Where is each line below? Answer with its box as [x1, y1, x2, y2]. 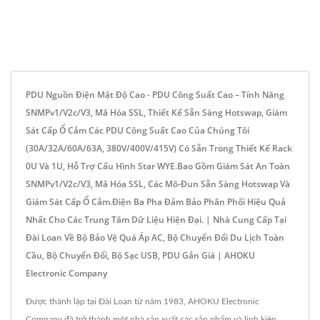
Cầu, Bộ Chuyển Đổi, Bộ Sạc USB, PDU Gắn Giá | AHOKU [26, 249, 255, 261]
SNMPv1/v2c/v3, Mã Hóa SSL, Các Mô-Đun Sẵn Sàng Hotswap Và [26, 177, 290, 190]
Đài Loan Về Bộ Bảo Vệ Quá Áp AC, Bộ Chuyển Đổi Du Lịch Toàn [26, 231, 284, 244]
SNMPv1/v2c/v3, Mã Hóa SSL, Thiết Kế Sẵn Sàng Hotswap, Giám [26, 106, 287, 119]
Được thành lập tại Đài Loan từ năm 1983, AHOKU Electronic [26, 296, 259, 306]
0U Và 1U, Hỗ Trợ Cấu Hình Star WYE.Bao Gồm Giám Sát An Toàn [26, 159, 290, 172]
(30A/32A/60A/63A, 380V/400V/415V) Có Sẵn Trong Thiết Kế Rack [26, 141, 292, 154]
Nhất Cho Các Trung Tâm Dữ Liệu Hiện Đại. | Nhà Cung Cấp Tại [26, 213, 286, 226]
